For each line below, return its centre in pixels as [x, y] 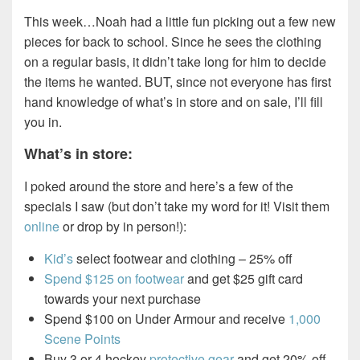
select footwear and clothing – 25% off [183, 259]
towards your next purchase [123, 299]
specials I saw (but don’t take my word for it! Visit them [177, 207]
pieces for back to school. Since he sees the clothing [173, 42]
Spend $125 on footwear [114, 279]
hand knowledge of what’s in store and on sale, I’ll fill [174, 102]
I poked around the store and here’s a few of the [159, 186]
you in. [43, 122]
